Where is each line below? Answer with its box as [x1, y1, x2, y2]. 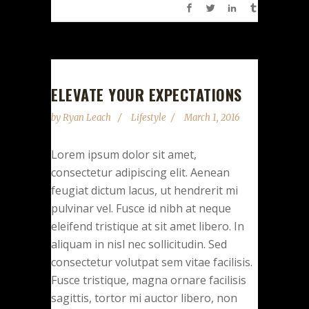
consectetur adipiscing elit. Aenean [51, 165, 230, 180]
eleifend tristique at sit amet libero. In [51, 219, 244, 234]
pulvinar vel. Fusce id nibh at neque [51, 201, 231, 216]
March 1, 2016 [184, 112, 240, 123]
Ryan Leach [63, 112, 113, 123]
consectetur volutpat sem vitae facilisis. [51, 255, 252, 270]
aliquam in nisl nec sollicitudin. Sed [51, 237, 227, 252]
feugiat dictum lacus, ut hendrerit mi [51, 183, 238, 198]
